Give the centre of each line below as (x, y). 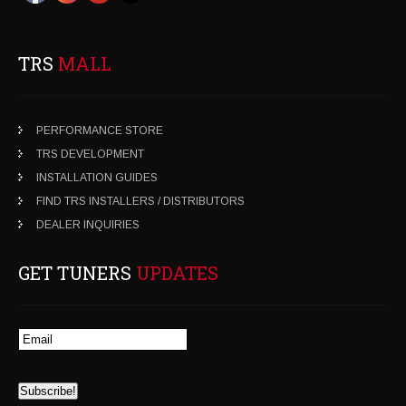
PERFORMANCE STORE (100, 131)
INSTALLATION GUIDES (97, 178)
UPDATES (177, 273)
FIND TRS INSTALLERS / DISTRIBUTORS (140, 202)
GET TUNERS (77, 273)
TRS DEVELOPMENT (90, 155)
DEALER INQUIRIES (88, 225)
